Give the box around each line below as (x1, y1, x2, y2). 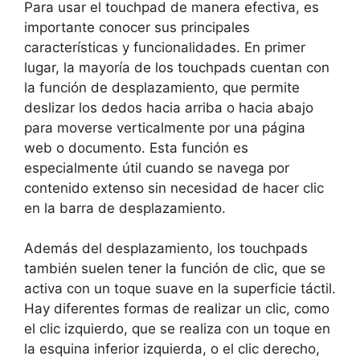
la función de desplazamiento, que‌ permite (24, 79, 300, 96)
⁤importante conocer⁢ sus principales (24, 18, 250, 35)
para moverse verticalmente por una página (24, 119, 305, 136)
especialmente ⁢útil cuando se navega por (24, 159, 289, 176)
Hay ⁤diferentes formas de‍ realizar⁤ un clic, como (24, 301, 329, 317)
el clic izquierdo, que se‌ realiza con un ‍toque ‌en (24, 321, 330, 337)
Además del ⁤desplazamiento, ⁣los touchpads (24, 240, 308, 256)
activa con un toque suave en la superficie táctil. (24, 280, 336, 297)
